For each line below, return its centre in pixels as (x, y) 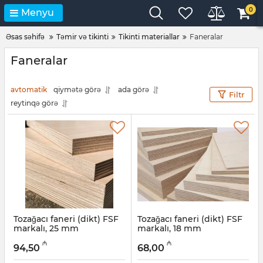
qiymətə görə (77, 90)
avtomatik (29, 90)
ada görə (134, 90)
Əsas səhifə (25, 37)
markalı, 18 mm (169, 228)
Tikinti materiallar (149, 37)
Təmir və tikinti (82, 37)
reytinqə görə (34, 103)
